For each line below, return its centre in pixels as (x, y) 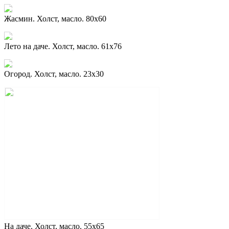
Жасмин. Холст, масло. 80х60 (55, 18)
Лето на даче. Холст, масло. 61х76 (63, 46)
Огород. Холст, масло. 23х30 (54, 74)
